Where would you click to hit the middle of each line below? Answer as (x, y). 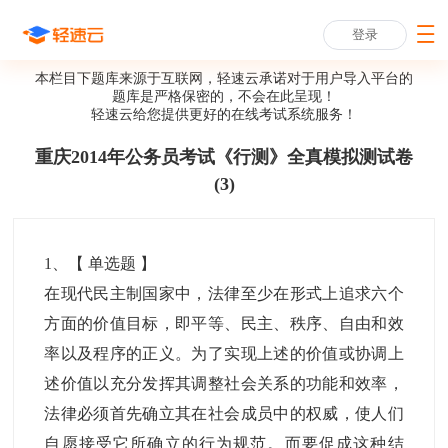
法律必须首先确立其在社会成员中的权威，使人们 (224, 413)
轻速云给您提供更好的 (161, 114)
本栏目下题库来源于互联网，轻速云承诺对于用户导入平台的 (224, 78)
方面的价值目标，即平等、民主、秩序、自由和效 (224, 323)
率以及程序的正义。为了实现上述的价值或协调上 (224, 353)
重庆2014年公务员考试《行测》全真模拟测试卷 (224, 157)
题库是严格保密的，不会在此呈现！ (224, 96)
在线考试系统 (273, 114)
